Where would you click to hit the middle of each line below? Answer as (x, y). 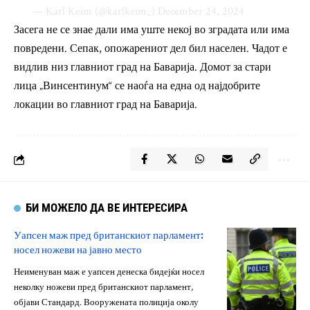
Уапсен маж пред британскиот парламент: (109, 235)
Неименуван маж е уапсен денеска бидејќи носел (109, 273)
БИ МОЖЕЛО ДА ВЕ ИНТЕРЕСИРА (107, 208)
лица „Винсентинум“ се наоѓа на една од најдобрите (137, 86)
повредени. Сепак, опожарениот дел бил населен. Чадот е (151, 49)
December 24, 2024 (201, 12)
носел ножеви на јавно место (78, 250)
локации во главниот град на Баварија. (106, 105)
